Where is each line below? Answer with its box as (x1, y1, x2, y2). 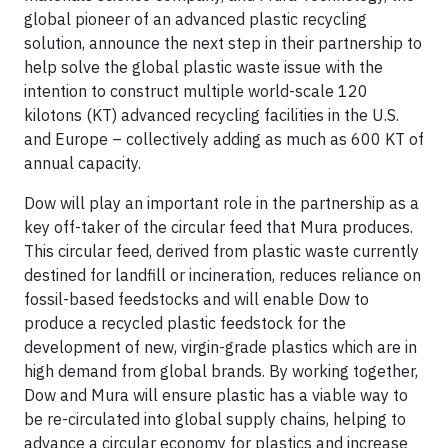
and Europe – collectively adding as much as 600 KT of (24, 129, 424, 149)
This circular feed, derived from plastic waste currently (24, 241, 419, 261)
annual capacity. (24, 153, 141, 173)
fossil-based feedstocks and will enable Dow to (24, 289, 369, 309)
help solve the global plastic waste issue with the (24, 57, 383, 77)
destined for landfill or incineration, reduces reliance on (24, 265, 421, 285)
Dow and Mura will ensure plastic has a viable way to (24, 385, 408, 405)
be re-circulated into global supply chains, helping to (24, 409, 406, 429)
